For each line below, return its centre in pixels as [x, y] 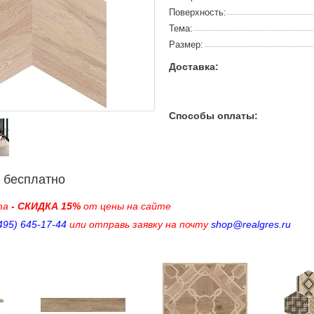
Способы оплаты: [213, 116]
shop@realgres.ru [251, 224]
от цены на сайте [127, 206]
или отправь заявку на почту [139, 224]
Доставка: [194, 67]
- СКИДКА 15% [47, 206]
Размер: [186, 45]
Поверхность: [198, 12]
